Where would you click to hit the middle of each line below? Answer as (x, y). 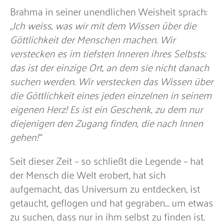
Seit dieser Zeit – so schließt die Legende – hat (107, 160)
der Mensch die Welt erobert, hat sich (88, 174)
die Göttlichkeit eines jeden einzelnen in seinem (111, 94)
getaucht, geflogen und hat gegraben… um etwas (111, 202)
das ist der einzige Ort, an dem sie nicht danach (110, 66)
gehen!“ (25, 136)
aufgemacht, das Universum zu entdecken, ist (105, 188)
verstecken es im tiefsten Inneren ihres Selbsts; (108, 53)
